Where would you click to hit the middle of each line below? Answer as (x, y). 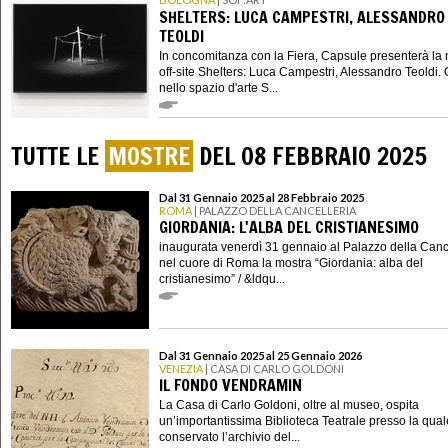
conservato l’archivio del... (229, 436)
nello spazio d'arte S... (218, 87)
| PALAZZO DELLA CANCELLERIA (274, 210)
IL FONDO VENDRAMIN (230, 385)
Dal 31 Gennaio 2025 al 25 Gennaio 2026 (260, 355)
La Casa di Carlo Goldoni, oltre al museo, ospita (289, 404)
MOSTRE (149, 156)
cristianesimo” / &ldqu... (222, 278)
